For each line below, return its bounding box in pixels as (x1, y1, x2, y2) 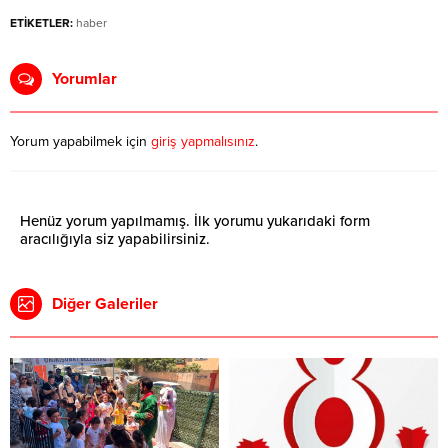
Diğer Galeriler (52, 294, 158, 315)
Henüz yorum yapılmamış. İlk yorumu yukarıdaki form (20, 212, 370, 231)
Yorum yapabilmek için (10, 133, 151, 151)
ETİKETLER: (10, 16, 73, 31)
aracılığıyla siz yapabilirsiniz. (20, 230, 210, 249)
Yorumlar (52, 69, 117, 90)
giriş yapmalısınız (151, 133, 255, 151)
